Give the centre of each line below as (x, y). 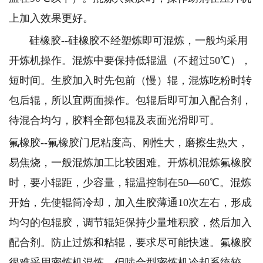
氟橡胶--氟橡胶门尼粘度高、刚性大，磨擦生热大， (129, 143)
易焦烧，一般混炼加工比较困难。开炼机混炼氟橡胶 (130, 163)
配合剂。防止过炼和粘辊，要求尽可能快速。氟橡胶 (130, 242)
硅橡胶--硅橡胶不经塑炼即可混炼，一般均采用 (128, 41)
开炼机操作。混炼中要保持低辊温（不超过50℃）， (130, 60)
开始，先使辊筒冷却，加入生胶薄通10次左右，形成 (130, 203)
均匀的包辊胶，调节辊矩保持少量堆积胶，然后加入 (130, 222)
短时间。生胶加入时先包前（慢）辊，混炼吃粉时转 (130, 80)
